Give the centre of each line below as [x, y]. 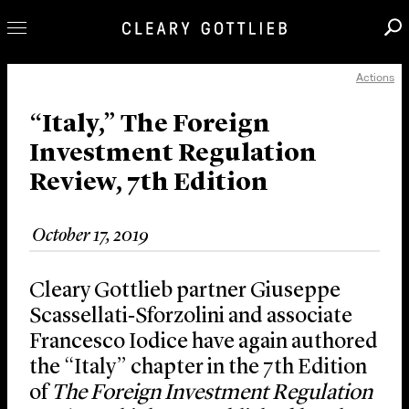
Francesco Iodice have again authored [204, 343]
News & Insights [113, 222]
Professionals [97, 91]
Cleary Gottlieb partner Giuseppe [185, 292]
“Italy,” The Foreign [150, 126]
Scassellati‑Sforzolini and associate [191, 317]
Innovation [83, 157]
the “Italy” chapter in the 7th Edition [198, 368]
